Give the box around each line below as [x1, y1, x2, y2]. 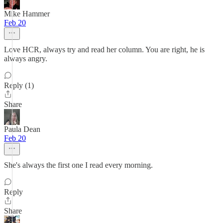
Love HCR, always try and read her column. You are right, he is [4, 45, 205, 54]
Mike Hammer [4, 9, 50, 18]
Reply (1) [4, 81, 34, 90]
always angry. [4, 54, 47, 63]
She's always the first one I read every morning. [4, 161, 153, 169]
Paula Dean [4, 125, 40, 133]
